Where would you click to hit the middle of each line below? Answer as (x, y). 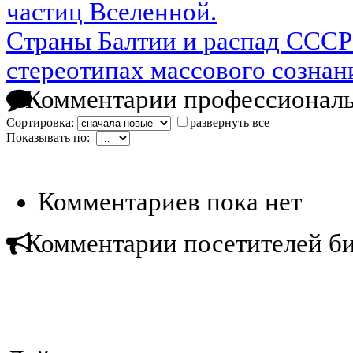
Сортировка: (42, 122)
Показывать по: (51, 137)
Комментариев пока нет (170, 201)
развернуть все (230, 122)
